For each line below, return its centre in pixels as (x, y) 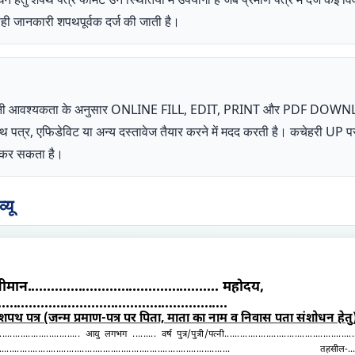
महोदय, (241, 288)
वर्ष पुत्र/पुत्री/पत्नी (190, 335)
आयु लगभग (106, 335)
